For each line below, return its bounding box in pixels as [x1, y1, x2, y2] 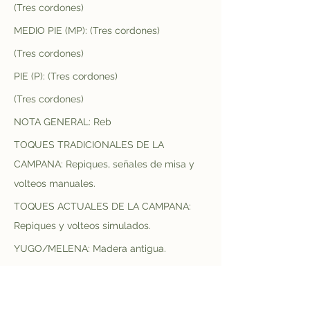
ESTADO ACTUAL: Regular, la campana [14, 266, 195, 277]
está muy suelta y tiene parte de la [14, 285, 175, 296]
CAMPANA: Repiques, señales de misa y [14, 158, 197, 170]
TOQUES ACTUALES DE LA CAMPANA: [14, 201, 194, 212]
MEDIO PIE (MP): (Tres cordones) [14, 25, 160, 36]
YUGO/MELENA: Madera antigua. [14, 243, 166, 254]
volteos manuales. [14, 178, 95, 189]
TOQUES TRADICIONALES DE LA [14, 139, 167, 150]
